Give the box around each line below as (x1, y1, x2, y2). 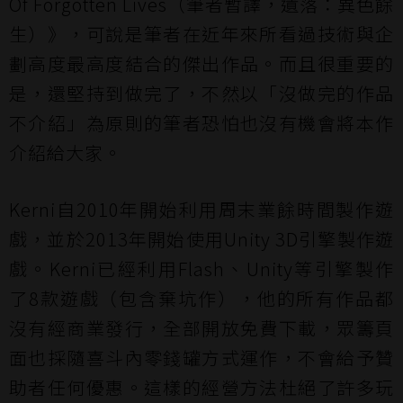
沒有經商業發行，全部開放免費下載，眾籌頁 (9, 315, 394, 341)
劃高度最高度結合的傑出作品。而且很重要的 (9, 50, 394, 76)
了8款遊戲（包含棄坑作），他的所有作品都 (9, 285, 394, 311)
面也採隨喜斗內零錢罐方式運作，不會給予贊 (9, 345, 394, 371)
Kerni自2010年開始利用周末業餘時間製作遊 (9, 196, 394, 222)
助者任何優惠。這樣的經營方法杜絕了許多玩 (9, 374, 394, 400)
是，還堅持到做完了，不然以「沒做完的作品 (9, 80, 394, 106)
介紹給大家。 (9, 139, 122, 166)
